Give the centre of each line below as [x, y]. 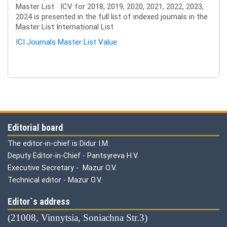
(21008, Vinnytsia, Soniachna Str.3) [78, 218]
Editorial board [35, 127]
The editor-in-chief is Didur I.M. [59, 143]
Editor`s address [39, 201]
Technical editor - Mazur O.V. [57, 180]
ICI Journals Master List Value [66, 42]
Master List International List [66, 27]
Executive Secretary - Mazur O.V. [62, 168]
